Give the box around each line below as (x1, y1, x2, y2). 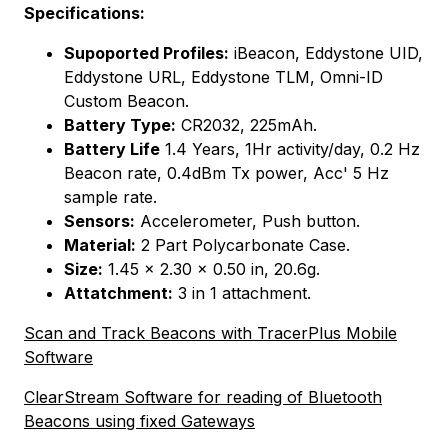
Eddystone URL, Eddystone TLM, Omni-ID (64, 66, 383, 87)
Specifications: (24, 2, 145, 23)
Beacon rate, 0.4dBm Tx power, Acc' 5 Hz (64, 162, 389, 183)
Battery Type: (64, 114, 176, 135)
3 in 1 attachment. (173, 282, 311, 303)
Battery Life (64, 138, 160, 159)
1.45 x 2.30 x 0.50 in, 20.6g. (103, 258, 320, 279)
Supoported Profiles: (64, 42, 229, 63)
